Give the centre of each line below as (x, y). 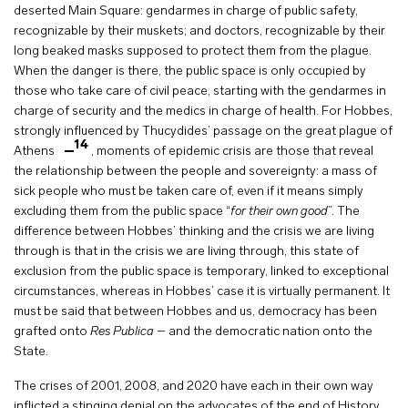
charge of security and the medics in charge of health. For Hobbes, (203, 112)
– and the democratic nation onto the (265, 332)
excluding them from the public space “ (122, 212)
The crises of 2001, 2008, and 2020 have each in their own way (194, 387)
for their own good (279, 212)
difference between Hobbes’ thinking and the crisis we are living (194, 232)
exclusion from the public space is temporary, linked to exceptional (201, 272)
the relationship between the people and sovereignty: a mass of (195, 172)
